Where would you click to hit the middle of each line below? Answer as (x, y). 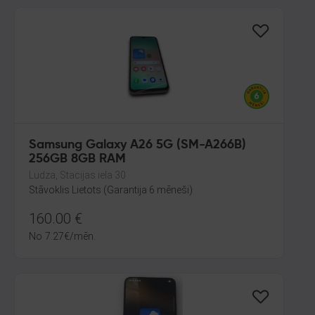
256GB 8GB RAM (77, 159)
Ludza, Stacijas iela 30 (77, 175)
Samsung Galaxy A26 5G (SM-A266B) (138, 145)
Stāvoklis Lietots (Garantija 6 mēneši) (111, 190)
